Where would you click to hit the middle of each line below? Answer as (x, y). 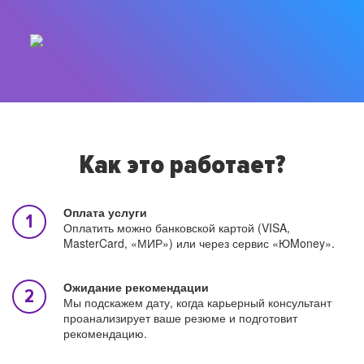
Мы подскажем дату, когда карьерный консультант (197, 302)
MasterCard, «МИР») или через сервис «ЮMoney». (199, 243)
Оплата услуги (105, 212)
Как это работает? (182, 166)
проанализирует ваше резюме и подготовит (180, 318)
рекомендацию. (105, 333)
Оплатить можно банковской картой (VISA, (177, 227)
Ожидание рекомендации (136, 287)
